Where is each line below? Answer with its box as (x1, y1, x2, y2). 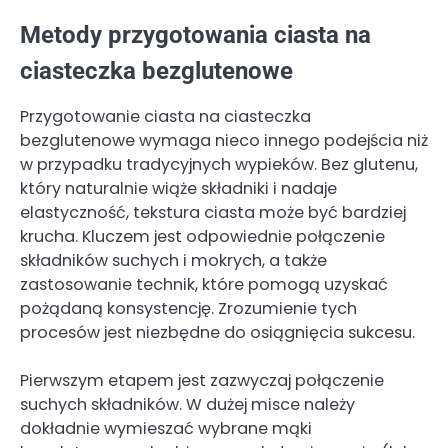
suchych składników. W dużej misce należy (20, 393, 355, 417)
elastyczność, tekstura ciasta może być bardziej (20, 200, 406, 224)
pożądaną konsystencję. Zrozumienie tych (20, 296, 357, 320)
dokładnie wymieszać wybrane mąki (20, 417, 312, 441)
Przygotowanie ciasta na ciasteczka (20, 104, 311, 128)
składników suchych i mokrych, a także (20, 248, 327, 272)
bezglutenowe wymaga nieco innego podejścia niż (20, 128, 428, 152)
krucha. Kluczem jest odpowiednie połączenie (20, 224, 385, 248)
